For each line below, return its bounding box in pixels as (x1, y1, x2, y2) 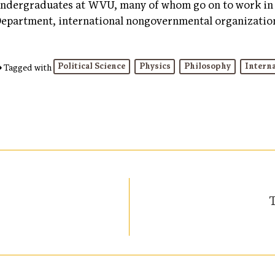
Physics (139, 61, 171, 72)
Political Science (58, 61, 126, 72)
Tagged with (1, 62, 53, 73)
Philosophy (184, 61, 231, 72)
